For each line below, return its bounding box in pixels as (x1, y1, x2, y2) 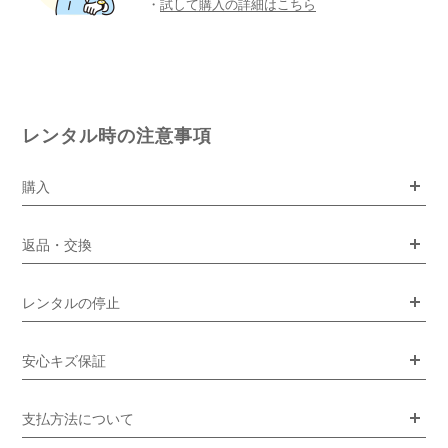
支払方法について (22, 410, 135, 427)
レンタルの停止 (22, 294, 121, 311)
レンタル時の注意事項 (22, 125, 212, 146)
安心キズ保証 (22, 352, 107, 369)
